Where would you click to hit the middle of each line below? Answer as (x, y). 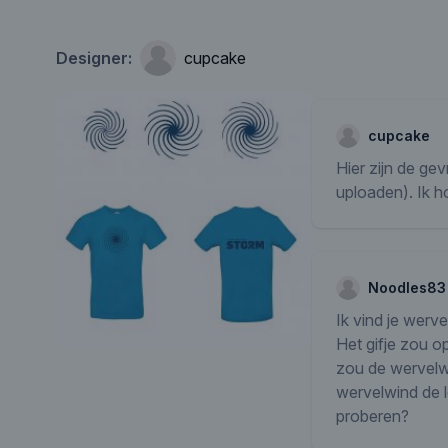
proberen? (372, 416)
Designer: (94, 58)
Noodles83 (407, 287)
